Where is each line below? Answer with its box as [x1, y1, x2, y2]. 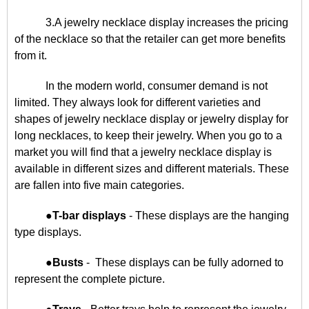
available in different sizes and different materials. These [14, 163, 289, 175]
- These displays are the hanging [126, 210, 289, 221]
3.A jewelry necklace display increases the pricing [46, 17, 288, 28]
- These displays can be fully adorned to [83, 257, 283, 268]
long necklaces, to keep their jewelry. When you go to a [14, 130, 282, 141]
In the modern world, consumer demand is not [46, 80, 268, 92]
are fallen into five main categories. [14, 179, 184, 191]
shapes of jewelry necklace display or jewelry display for [14, 113, 288, 125]
